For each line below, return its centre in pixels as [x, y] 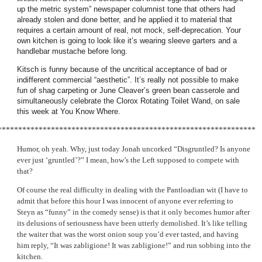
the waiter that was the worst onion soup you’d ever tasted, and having [128, 235]
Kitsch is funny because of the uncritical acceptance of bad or [122, 69]
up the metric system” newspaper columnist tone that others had [126, 9]
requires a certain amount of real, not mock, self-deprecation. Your [129, 30]
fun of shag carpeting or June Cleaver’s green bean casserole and [128, 90]
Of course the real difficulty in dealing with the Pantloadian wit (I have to [132, 190]
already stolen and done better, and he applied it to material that [125, 19]
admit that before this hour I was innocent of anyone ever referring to [125, 201]
